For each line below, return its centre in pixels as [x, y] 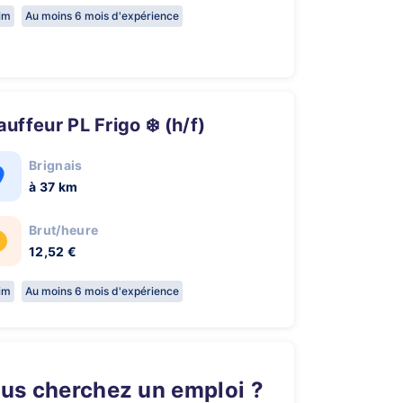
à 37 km [54, 187]
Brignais [56, 165]
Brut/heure [64, 230]
